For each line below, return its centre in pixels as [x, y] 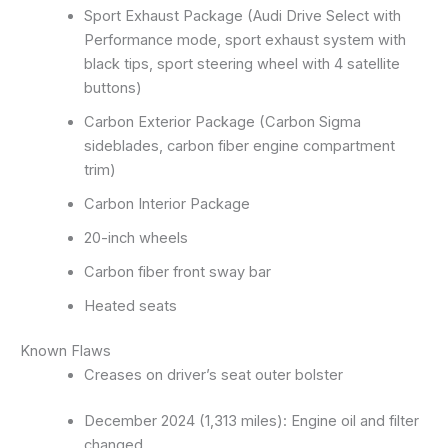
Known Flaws [65, 351]
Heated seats [130, 305]
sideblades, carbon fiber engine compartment [239, 145]
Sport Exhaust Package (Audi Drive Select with [242, 15]
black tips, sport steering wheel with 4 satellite [241, 63]
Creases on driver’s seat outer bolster [213, 375]
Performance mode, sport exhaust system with [244, 39]
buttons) [112, 87]
